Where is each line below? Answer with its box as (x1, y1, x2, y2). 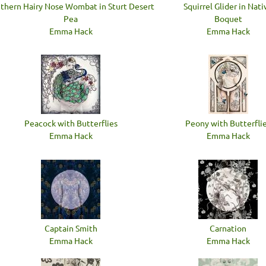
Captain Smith (44, 222, 97, 233)
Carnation (210, 222, 246, 233)
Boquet (214, 12, 242, 24)
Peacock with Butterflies (24, 117, 118, 128)
